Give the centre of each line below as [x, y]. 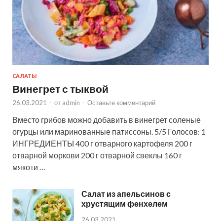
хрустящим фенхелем [125, 204]
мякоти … [29, 167]
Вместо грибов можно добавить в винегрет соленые [107, 120]
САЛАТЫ [25, 76]
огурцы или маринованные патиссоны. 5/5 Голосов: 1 [109, 132]
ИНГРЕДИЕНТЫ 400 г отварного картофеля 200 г [102, 144]
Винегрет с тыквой [60, 89]
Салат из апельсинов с [126, 194]
